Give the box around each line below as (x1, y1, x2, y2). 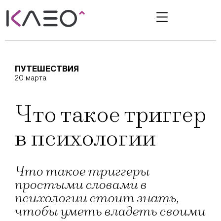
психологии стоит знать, (15, 190, 180, 206)
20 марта (15, 74, 46, 82)
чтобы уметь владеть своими (15, 204, 206, 220)
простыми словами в (15, 177, 147, 193)
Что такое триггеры (15, 164, 150, 180)
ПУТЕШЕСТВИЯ (15, 64, 79, 74)
